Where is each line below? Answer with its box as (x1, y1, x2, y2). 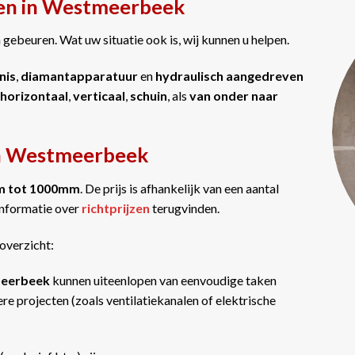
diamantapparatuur (21, 68, 138, 84)
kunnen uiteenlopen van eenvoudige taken (52, 273, 277, 288)
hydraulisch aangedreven (155, 68, 303, 84)
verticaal (73, 88, 125, 104)
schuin (130, 88, 167, 104)
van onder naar (189, 88, 278, 104)
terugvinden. (150, 200, 219, 216)
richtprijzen (82, 200, 150, 216)
